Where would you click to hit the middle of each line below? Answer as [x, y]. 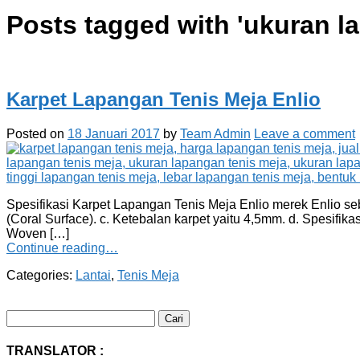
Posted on [37, 133]
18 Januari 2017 [114, 133]
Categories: [41, 275]
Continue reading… [62, 247]
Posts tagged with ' [125, 25]
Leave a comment [305, 133]
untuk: [23, 330]
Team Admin [215, 133]
